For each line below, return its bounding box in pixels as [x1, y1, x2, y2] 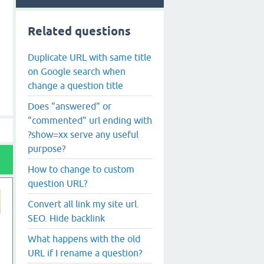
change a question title [28, 80, 123, 91]
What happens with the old [28, 233, 140, 244]
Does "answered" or [28, 100, 111, 111]
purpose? [28, 143, 65, 154]
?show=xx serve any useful [28, 128, 138, 140]
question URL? [28, 177, 87, 189]
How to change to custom [28, 163, 134, 174]
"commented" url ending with [28, 114, 152, 126]
